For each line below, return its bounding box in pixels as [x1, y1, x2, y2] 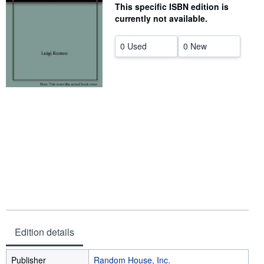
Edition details [15, 225, 74, 239]
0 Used [120, 40, 147, 52]
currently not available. [115, 12, 207, 24]
